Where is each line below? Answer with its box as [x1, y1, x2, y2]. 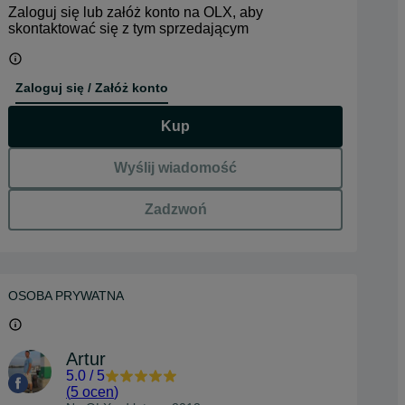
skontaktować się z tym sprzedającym [8, 21, 249, 36]
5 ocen [71, 384, 114, 400]
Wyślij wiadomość [114, 160, 237, 175]
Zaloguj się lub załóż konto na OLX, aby [8, 5, 263, 20]
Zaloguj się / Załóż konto [15, 80, 168, 95]
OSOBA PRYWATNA [8, 288, 124, 303]
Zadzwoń [144, 202, 207, 217]
